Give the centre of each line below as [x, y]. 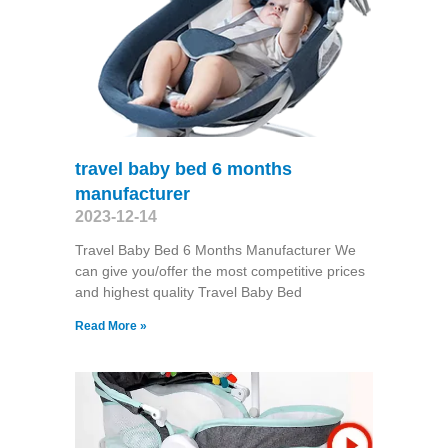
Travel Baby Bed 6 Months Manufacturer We [215, 249]
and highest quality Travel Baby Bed [188, 291]
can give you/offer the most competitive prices [219, 270]
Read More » [110, 325]
